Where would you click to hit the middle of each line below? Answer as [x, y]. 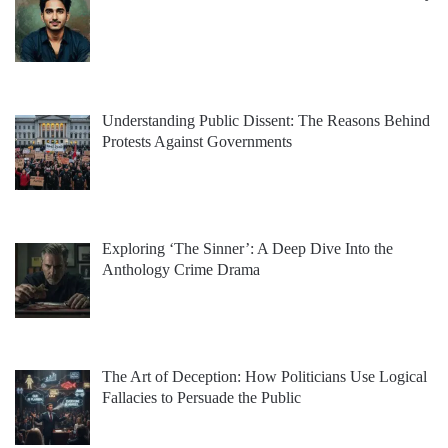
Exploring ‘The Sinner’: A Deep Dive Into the [247, 248]
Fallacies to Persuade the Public [201, 397]
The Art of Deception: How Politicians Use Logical [264, 376]
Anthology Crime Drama [181, 269]
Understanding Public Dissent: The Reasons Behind [266, 121]
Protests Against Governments [197, 142]
